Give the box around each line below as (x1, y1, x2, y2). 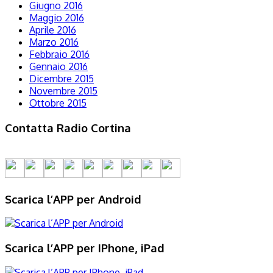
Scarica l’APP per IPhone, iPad (5, 241, 165, 255)
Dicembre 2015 (29, 73, 94, 85)
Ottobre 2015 (29, 97, 87, 110)
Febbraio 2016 (29, 48, 90, 61)
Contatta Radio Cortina (5, 121, 131, 135)
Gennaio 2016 (29, 60, 88, 73)
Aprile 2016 (29, 24, 76, 37)
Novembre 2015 (29, 85, 97, 97)
